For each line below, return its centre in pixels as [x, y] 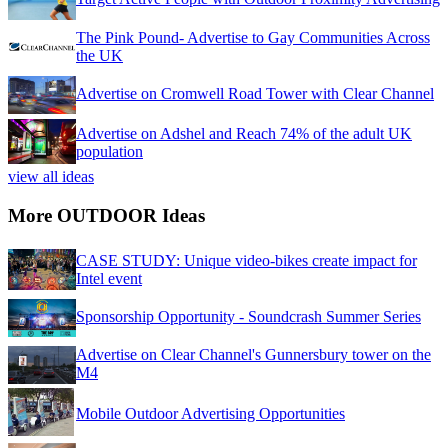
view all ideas [51, 177]
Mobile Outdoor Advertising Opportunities [210, 413]
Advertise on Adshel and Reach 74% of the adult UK [244, 134]
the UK [99, 56]
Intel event [109, 278]
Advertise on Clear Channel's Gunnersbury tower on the [253, 354]
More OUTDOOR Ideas [106, 216]
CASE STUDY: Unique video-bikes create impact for [246, 260]
